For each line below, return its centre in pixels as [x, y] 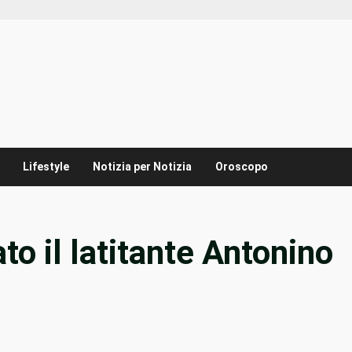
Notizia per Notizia [142, 167]
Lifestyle [46, 167]
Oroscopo [242, 167]
